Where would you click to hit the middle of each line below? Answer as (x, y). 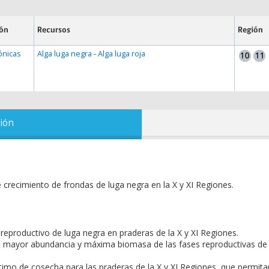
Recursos (54, 30)
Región (250, 30)
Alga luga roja (122, 54)
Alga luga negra (65, 54)
